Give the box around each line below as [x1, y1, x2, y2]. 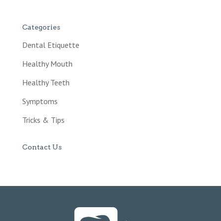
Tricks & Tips [22, 115, 65, 125]
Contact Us [22, 143, 62, 151]
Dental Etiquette [22, 40, 79, 50]
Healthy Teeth [22, 77, 70, 87]
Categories [22, 23, 60, 31]
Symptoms [22, 96, 58, 106]
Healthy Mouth [22, 59, 73, 69]
